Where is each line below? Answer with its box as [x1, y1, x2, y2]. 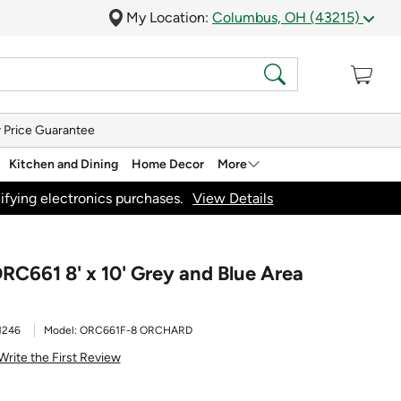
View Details [192, 189, 274, 207]
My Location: [126, 9, 212, 26]
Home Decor [132, 156, 204, 172]
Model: [44, 324, 80, 337]
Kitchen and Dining [9, 156, 118, 172]
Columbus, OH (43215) [212, 9, 363, 26]
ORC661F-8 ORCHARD [80, 324, 192, 337]
